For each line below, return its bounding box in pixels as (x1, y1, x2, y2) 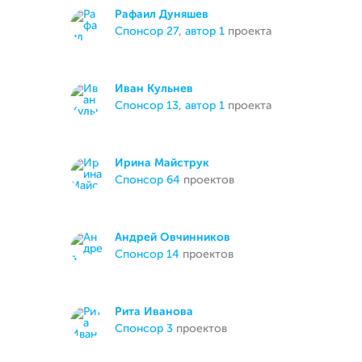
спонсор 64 (123, 175, 180, 186)
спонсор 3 (123, 323, 173, 335)
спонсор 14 (123, 249, 179, 260)
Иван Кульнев (115, 83, 193, 95)
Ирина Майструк (115, 158, 209, 169)
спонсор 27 (123, 26, 179, 37)
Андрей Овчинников (115, 232, 230, 243)
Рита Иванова (115, 306, 193, 318)
